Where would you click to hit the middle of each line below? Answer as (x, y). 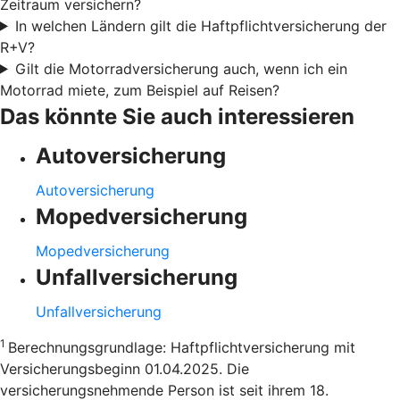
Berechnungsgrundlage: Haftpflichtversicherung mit (182, 347)
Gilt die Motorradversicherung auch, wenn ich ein (181, 68)
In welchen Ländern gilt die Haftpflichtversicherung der (200, 25)
